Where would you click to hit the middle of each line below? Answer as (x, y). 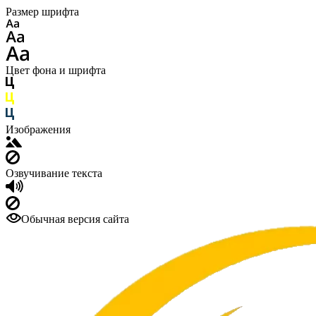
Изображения (38, 129)
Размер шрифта (42, 12)
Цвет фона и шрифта (56, 70)
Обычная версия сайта (75, 219)
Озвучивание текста (54, 173)
